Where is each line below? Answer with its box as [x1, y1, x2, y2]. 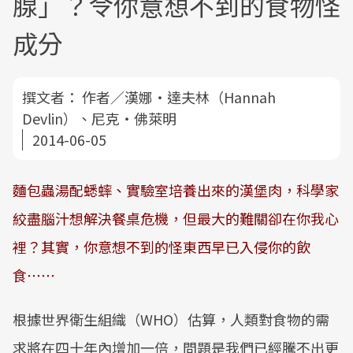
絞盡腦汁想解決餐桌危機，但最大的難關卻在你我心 [13, 208, 339, 229]
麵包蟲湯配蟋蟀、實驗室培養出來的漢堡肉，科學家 [13, 180, 339, 200]
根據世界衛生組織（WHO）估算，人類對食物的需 [13, 309, 329, 329]
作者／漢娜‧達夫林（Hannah [82, 87, 276, 107]
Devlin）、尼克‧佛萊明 [22, 108, 176, 128]
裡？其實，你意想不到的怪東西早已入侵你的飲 [13, 236, 310, 257]
